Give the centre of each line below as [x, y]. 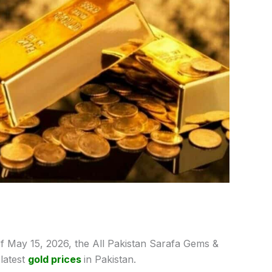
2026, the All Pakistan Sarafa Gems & [132, 243]
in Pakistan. [110, 259]
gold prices [56, 259]
